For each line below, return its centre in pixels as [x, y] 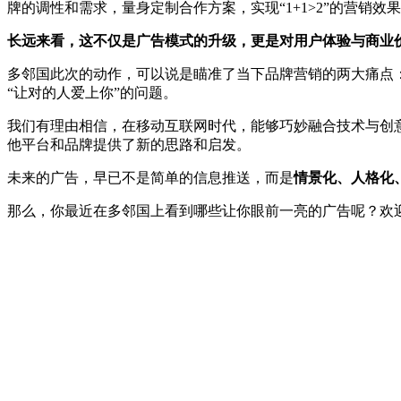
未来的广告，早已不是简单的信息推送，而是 [150, 178]
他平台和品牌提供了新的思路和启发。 [129, 145]
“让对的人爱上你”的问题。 [92, 93]
